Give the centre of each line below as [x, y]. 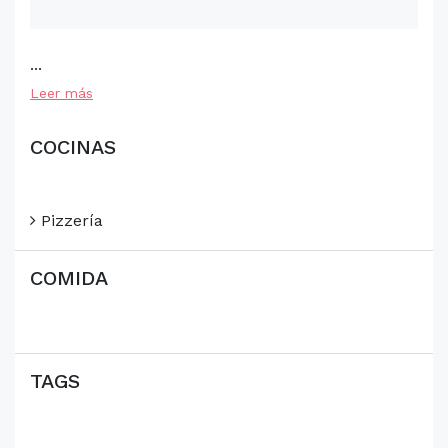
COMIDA [69, 278]
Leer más [61, 93]
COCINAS [73, 147]
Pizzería [69, 220]
